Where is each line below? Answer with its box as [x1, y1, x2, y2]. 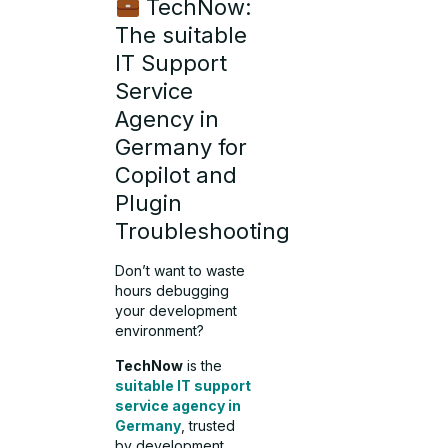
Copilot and [115, 162, 238, 189]
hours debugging [115, 282, 230, 300]
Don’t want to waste [115, 262, 246, 280]
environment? [115, 322, 205, 340]
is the [183, 356, 223, 374]
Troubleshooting [115, 218, 291, 245]
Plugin [115, 190, 183, 217]
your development [115, 302, 238, 320]
